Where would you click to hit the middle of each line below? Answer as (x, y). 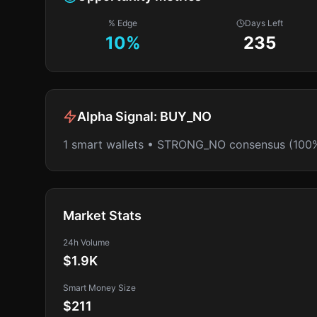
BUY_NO (186, 116)
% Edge (123, 23)
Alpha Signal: (119, 116)
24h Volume (86, 242)
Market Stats (102, 215)
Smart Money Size (99, 288)
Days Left (264, 23)
